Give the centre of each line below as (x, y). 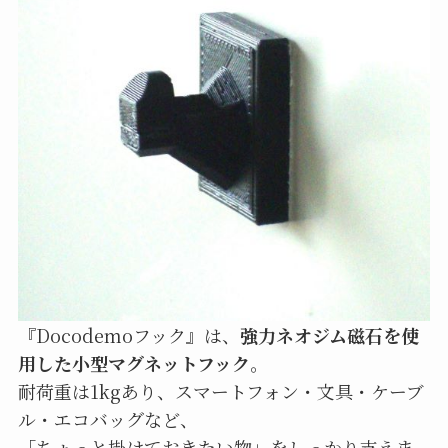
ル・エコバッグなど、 (107, 419)
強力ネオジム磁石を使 (329, 335)
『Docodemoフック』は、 (128, 335)
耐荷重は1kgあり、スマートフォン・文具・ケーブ (220, 391)
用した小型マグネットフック (133, 363)
